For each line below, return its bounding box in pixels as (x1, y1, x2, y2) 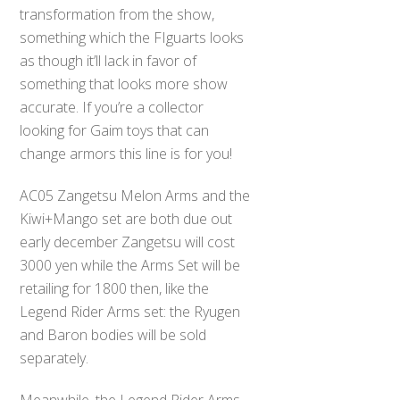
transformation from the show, (20, 4, 215, 24)
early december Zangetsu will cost (20, 231, 236, 252)
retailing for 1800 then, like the (20, 278, 210, 298)
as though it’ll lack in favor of (20, 50, 197, 71)
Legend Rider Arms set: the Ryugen (20, 301, 241, 321)
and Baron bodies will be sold (20, 324, 207, 345)
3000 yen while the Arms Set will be (20, 254, 241, 275)
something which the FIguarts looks (20, 27, 245, 47)
